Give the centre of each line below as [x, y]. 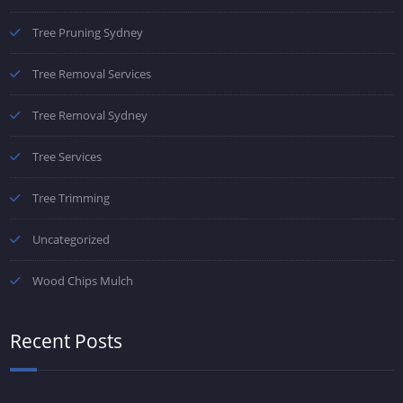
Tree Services [67, 157]
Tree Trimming [71, 198]
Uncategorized [71, 240]
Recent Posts [66, 341]
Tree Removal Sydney [90, 116]
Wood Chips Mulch [82, 281]
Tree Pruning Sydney [87, 33]
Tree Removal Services [91, 74]
